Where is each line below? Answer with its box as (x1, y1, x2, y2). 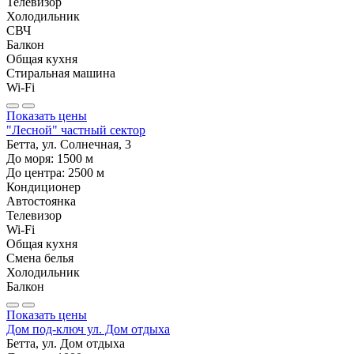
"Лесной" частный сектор (6, 122, 145, 137)
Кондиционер (6, 179, 81, 194)
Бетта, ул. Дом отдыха (6, 336, 125, 350)
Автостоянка (6, 194, 76, 208)
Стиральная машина (6, 66, 115, 80)
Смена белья (6, 250, 73, 265)
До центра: (6, 165, 68, 179)
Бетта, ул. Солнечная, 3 (6, 137, 131, 151)
